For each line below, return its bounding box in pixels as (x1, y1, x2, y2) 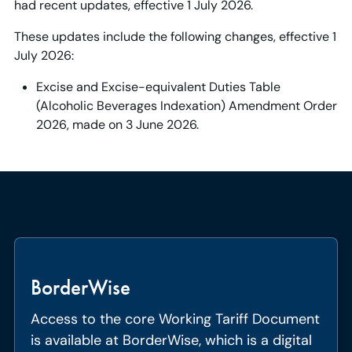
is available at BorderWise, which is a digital (30, 331, 312, 350)
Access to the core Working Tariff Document (30, 310, 320, 329)
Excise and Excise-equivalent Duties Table (35, 79, 280, 96)
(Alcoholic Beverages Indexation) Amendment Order (35, 97, 337, 115)
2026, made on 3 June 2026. (35, 116, 199, 134)
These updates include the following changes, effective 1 (13, 28, 336, 46)
